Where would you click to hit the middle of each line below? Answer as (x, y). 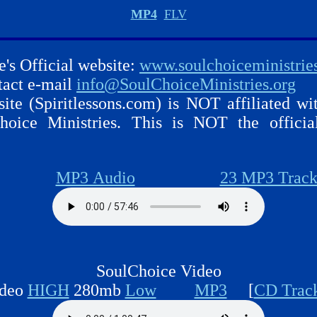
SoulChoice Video (158, 271)
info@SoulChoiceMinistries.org (186, 84)
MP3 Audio (95, 178)
